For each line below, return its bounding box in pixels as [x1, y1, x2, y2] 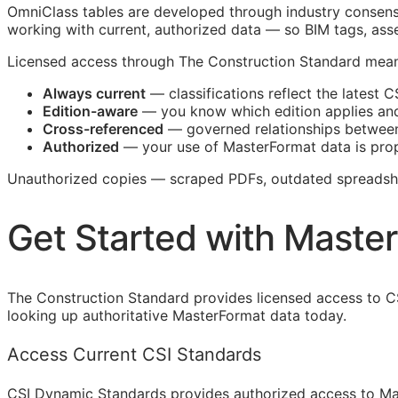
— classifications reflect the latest [146, 84, 384, 102]
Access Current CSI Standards [7, 344, 261, 366]
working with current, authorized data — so [7, 20, 305, 38]
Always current [43, 84, 146, 102]
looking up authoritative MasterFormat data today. [7, 306, 346, 325]
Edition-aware [43, 101, 138, 120]
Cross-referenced [43, 119, 163, 138]
